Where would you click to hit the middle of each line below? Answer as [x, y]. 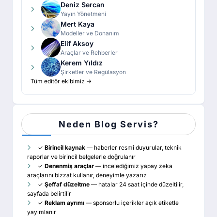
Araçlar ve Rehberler [89, 52]
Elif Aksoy [77, 43]
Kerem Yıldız [82, 62]
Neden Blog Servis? [108, 124]
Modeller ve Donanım [90, 33]
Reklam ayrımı [64, 203]
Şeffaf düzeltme [67, 185]
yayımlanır [42, 212]
